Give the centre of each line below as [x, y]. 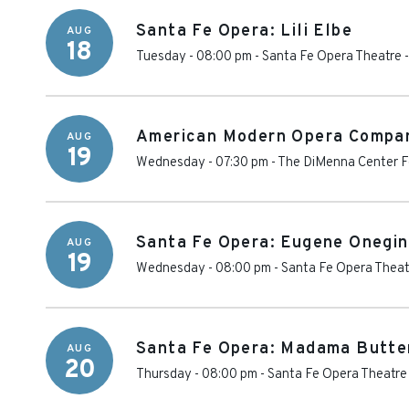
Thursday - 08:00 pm [197, 375]
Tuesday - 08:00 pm [194, 57]
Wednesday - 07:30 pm [202, 163]
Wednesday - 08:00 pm [204, 269]
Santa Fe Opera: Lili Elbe [244, 31]
